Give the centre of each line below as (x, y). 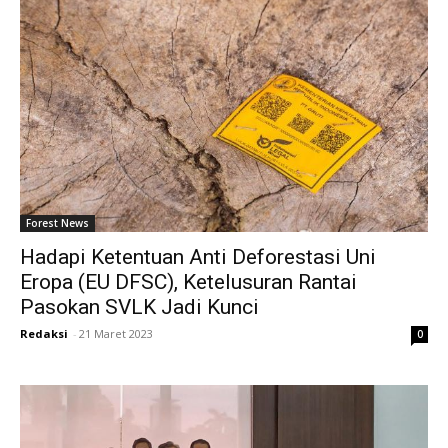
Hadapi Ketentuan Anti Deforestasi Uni (198, 256)
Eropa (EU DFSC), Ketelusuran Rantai (188, 281)
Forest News (57, 222)
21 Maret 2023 (116, 333)
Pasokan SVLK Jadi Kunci (139, 306)
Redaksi (44, 333)
